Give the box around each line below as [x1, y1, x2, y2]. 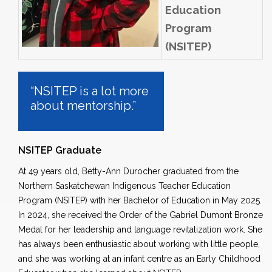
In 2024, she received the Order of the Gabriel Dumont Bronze [18, 210, 263, 220]
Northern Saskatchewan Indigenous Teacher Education [18, 181, 231, 191]
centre [147, 254, 172, 264]
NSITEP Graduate [18, 144, 101, 157]
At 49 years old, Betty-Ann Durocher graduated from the [18, 166, 239, 177]
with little [192, 239, 227, 250]
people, [227, 239, 260, 250]
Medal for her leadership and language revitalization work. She [18, 225, 262, 235]
